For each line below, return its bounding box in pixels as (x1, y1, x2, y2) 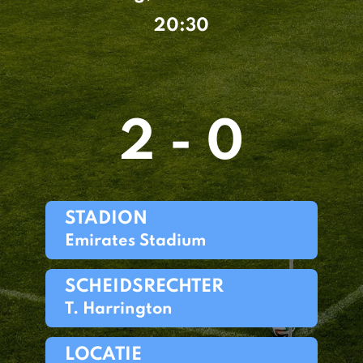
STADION (65, 210, 147, 228)
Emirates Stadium (65, 233, 206, 250)
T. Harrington (65, 301, 173, 318)
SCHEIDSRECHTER (65, 278, 224, 296)
